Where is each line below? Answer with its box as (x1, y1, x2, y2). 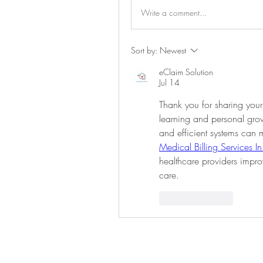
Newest (160, 45, 186, 56)
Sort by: (131, 45, 157, 56)
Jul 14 (159, 77, 180, 89)
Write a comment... (141, 6, 207, 18)
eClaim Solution (159, 66, 213, 78)
